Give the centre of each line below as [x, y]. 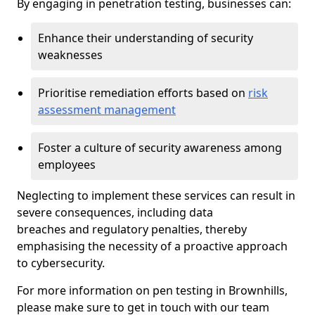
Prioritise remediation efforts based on [143, 93]
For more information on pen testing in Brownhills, [152, 290]
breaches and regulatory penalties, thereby [132, 229]
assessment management [107, 110]
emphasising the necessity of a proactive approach [152, 246]
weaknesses [70, 55]
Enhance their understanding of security [146, 38]
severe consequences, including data [115, 212]
